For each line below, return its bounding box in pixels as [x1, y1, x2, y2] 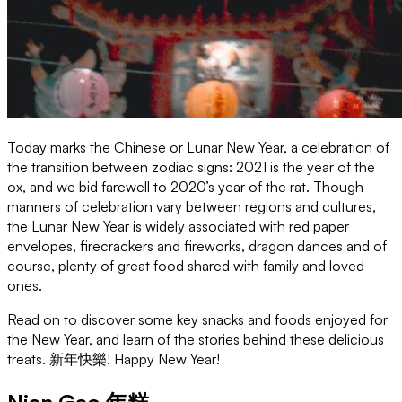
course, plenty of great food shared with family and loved [7, 256, 364, 275]
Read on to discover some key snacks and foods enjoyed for [7, 310, 388, 328]
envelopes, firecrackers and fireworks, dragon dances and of [7, 236, 387, 255]
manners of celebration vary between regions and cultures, [7, 197, 376, 215]
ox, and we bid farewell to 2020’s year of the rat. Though [7, 177, 363, 196]
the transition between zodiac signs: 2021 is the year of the [7, 157, 375, 176]
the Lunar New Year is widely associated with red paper [7, 216, 349, 235]
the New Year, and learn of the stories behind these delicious [7, 329, 384, 348]
